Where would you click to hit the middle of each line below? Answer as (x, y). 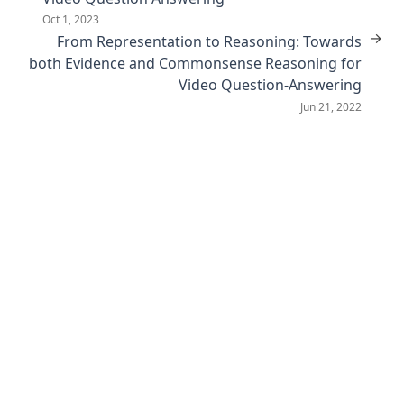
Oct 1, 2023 (71, 20)
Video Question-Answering (270, 84)
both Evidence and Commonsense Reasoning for (195, 63)
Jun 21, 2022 (331, 106)
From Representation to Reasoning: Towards (209, 41)
